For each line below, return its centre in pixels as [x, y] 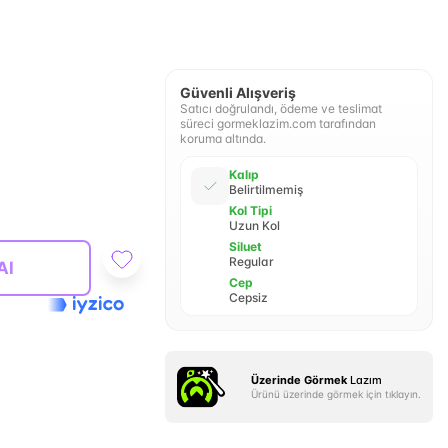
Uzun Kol [254, 225]
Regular [251, 261]
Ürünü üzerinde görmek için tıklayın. [335, 394]
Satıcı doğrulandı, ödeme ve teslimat [280, 108]
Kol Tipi [250, 210]
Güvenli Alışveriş [237, 92]
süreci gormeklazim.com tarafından [277, 123]
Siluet [245, 246]
